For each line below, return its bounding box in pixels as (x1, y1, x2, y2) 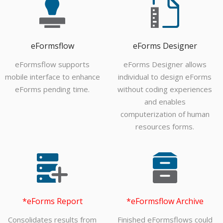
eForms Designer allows (123, 59, 207, 70)
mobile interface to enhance (4, 72, 100, 82)
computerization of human (120, 109, 210, 119)
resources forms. (135, 121, 194, 132)
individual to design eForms (118, 72, 212, 82)
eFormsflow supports (15, 59, 90, 70)
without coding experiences (117, 84, 212, 95)
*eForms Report (22, 196, 83, 207)
